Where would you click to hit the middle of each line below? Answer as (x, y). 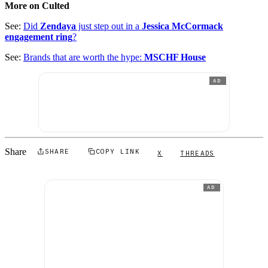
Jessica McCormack (182, 26)
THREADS (197, 153)
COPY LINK (118, 151)
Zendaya (58, 26)
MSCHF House (175, 57)
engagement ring (39, 37)
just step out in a (109, 26)
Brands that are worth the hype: (84, 57)
